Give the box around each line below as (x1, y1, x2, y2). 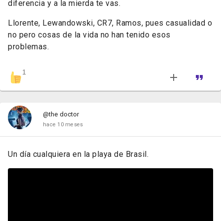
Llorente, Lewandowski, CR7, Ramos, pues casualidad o (8, 18, 212, 28)
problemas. (8, 41, 49, 51)
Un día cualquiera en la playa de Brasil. (8, 149, 148, 159)
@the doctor (43, 110, 79, 118)
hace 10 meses (43, 121, 83, 128)
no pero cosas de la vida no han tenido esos (8, 30, 171, 39)
